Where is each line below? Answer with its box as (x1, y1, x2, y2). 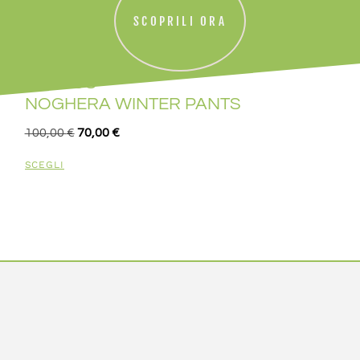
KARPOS (24, 74, 96, 93)
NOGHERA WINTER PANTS (24, 95, 241, 114)
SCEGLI (24, 159, 65, 171)
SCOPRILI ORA (133, 13, 227, 29)
